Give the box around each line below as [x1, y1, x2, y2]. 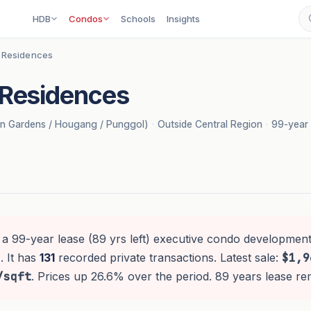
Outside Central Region [157, 118, 262, 130]
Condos [69, 13, 103, 24]
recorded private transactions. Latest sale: [54, 251, 282, 264]
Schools [121, 13, 156, 24]
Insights [167, 13, 201, 24]
